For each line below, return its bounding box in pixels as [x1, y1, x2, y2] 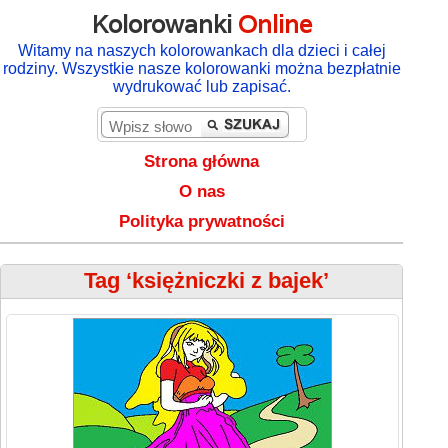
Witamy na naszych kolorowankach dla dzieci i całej [17, 42, 386, 59]
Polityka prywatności [118, 212, 285, 231]
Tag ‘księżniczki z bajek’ [84, 268, 330, 293]
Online [237, 9, 312, 40]
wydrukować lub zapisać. [112, 78, 291, 95]
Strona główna [144, 152, 260, 171]
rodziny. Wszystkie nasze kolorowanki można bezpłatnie [2, 60, 401, 77]
